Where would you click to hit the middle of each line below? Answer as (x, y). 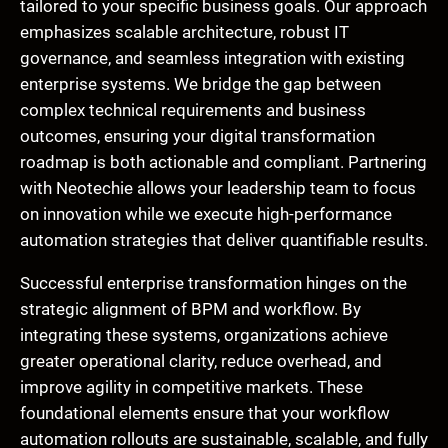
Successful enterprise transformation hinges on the (213, 282)
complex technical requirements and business (193, 110)
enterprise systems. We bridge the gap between (200, 84)
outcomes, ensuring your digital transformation (197, 136)
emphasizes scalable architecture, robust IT (184, 32)
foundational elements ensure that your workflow (205, 412)
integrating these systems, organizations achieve (204, 334)
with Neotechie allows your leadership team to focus (218, 188)
